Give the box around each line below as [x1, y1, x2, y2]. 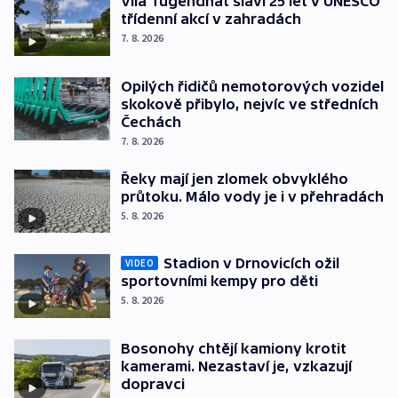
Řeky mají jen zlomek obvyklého [121, 170, 348, 187]
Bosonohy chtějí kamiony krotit [121, 339, 346, 356]
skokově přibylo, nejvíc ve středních [121, 95, 378, 112]
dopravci [121, 375, 185, 392]
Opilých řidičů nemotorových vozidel [121, 77, 384, 94]
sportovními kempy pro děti [121, 273, 318, 290]
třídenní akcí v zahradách [121, 11, 301, 28]
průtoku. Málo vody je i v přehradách [121, 187, 384, 204]
